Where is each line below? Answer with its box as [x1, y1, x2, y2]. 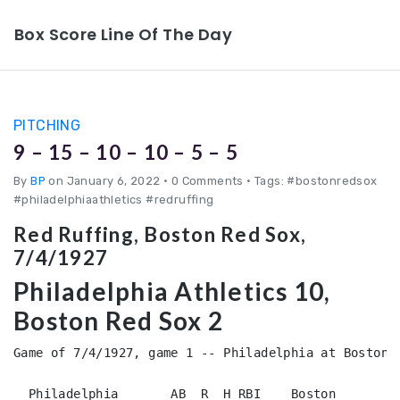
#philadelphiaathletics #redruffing [13, 193, 214, 206]
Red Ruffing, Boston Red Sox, [13, 222, 306, 246]
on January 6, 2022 [46, 174, 164, 187]
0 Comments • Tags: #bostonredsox [168, 174, 378, 187]
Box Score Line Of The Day [14, 23, 232, 46]
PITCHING [13, 117, 81, 134]
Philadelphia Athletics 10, [13, 276, 331, 306]
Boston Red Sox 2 [13, 305, 223, 336]
